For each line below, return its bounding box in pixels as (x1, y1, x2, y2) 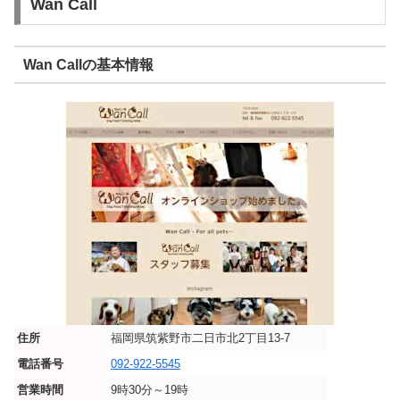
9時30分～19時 (111, 383, 188, 397)
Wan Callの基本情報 (22, 56, 154, 72)
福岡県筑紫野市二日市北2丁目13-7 (111, 331, 290, 346)
